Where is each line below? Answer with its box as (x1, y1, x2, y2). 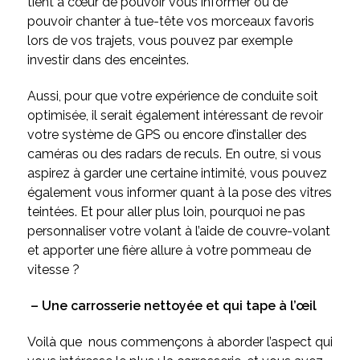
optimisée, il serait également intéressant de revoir (27, 107, 323, 123)
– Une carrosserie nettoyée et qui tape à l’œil (27, 297, 317, 313)
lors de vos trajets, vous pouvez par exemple (27, 32, 292, 48)
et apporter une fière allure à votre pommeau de (27, 242, 311, 258)
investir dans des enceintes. (27, 51, 189, 67)
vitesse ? (27, 261, 80, 277)
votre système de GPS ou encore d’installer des (27, 126, 307, 142)
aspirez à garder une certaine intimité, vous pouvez (27, 165, 327, 181)
